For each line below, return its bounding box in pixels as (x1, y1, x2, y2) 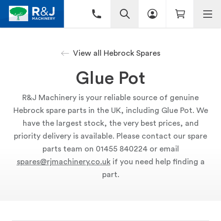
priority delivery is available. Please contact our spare (14, 132, 207, 140)
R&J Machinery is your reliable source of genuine (22, 94, 199, 102)
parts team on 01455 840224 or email (42, 145, 179, 153)
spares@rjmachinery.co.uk (16, 158, 110, 166)
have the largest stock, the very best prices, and (22, 119, 199, 127)
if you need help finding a (110, 158, 205, 166)
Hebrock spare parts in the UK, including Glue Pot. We (13, 107, 208, 114)
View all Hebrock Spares (73, 49, 160, 57)
